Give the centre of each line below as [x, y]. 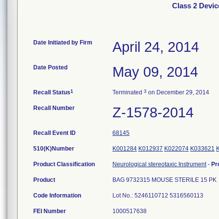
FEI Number [50, 211]
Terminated [128, 92]
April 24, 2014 [156, 47]
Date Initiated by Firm [63, 43]
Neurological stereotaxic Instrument [159, 164]
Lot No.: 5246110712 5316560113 [159, 196]
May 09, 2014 [155, 72]
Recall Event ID [55, 133]
